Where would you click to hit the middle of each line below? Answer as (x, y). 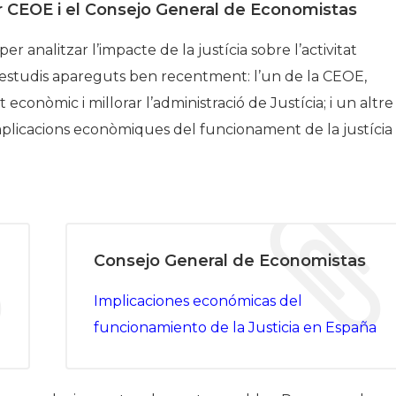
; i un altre (358, 103)
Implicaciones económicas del (198, 301)
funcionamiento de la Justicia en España (235, 327)
